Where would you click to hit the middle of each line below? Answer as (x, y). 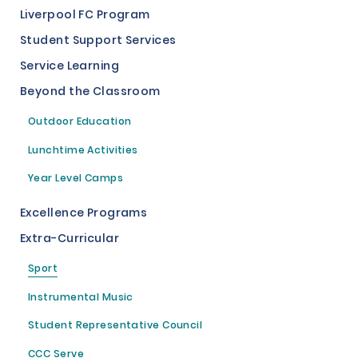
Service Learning (70, 67)
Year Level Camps (76, 179)
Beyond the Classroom (90, 92)
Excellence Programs (84, 214)
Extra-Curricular (70, 239)
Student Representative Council (115, 326)
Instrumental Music (81, 298)
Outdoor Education (80, 122)
